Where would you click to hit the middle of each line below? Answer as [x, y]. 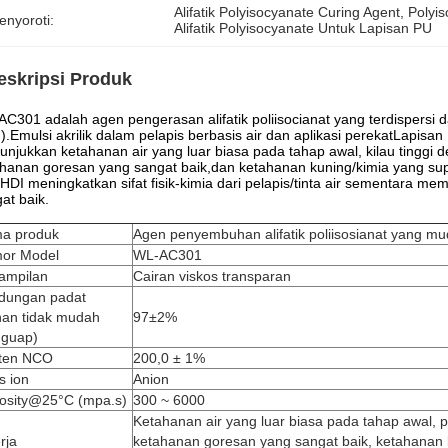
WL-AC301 [167, 255]
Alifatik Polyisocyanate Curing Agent [287, 12]
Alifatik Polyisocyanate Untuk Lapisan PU [303, 28]
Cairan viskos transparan [212, 276]
